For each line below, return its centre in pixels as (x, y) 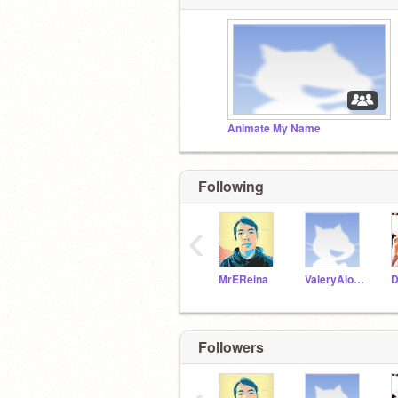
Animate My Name (274, 128)
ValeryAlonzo (359, 279)
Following (231, 186)
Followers (231, 346)
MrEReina (243, 279)
